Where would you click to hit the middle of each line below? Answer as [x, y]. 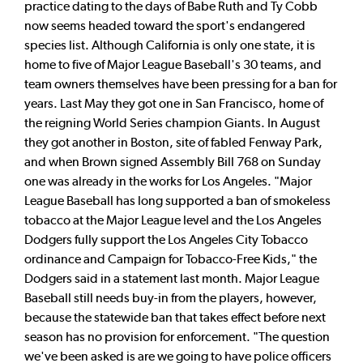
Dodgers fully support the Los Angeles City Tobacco [166, 239]
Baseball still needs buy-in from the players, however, [171, 297]
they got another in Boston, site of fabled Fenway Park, [173, 142]
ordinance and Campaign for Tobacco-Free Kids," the [171, 258]
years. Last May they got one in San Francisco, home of [174, 103]
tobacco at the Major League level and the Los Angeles [173, 220]
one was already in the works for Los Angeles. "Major [168, 181]
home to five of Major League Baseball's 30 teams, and [173, 64]
